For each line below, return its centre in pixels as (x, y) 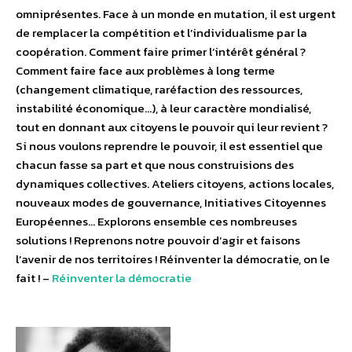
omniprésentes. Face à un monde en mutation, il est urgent (176, 14)
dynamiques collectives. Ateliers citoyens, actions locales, (175, 184)
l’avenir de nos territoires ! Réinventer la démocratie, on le (173, 259)
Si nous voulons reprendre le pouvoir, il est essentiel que (169, 146)
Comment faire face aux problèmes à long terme (145, 71)
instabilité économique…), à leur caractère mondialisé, (163, 108)
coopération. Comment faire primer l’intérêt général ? (161, 52)
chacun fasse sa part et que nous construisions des (155, 165)
